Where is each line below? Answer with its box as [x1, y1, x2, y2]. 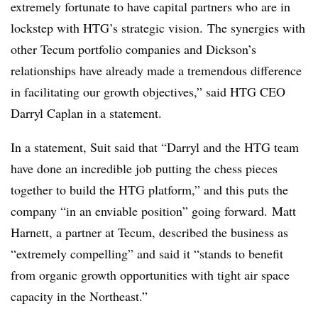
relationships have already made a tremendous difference [11, 61, 302, 79]
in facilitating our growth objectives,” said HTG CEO [11, 82, 285, 100]
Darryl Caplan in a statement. [11, 104, 162, 121]
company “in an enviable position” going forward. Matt [11, 202, 296, 219]
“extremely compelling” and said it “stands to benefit [11, 244, 283, 262]
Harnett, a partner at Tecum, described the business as [11, 223, 288, 241]
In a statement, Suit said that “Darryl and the [11, 138, 244, 155]
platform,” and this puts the [145, 180, 288, 198]
